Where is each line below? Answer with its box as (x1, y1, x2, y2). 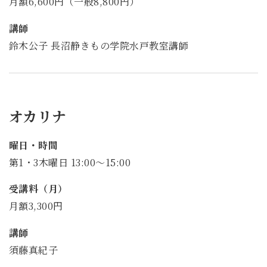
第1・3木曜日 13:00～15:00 (9, 155, 131, 169)
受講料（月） (9, 182, 68, 196)
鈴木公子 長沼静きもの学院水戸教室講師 (9, 38, 189, 52)
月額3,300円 (9, 199, 63, 213)
